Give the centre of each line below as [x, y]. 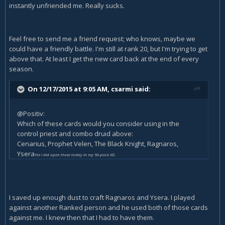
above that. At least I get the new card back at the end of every [104, 59]
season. [21, 69]
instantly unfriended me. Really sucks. [67, 6]
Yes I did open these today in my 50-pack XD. [75, 155]
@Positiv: [31, 114]
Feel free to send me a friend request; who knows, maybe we [102, 39]
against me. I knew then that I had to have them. [82, 218]
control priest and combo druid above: [75, 134]
